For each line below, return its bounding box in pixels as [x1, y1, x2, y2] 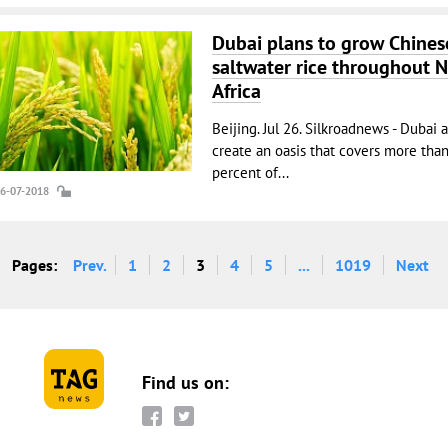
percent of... [211, 163, 289, 182]
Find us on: [141, 371, 229, 394]
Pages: [11, 255, 57, 275]
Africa [211, 78, 261, 104]
